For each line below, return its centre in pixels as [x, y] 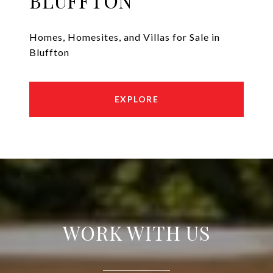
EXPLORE [136, 99]
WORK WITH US [136, 233]
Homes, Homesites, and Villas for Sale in [125, 37]
